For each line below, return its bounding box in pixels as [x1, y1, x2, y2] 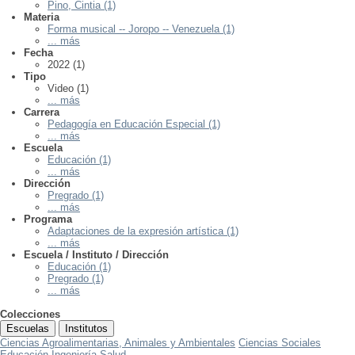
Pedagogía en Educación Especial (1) [48, 118, 220, 131]
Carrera [24, 106, 59, 119]
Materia [24, 11, 59, 24]
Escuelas [6, 323, 49, 335]
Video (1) [48, 82, 89, 95]
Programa [24, 213, 72, 226]
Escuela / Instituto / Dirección [24, 249, 169, 261]
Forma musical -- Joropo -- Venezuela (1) [48, 23, 235, 36]
